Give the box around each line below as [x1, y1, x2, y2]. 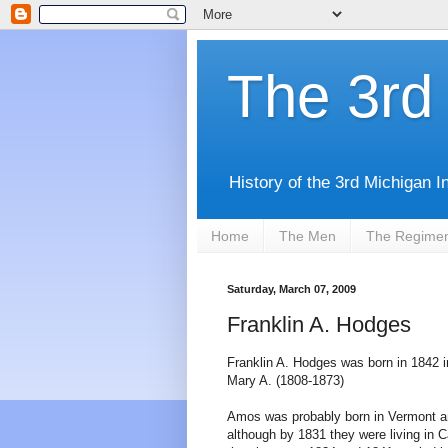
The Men [279, 227, 336, 244]
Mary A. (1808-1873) [227, 372, 344, 388]
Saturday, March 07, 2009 [227, 283, 356, 296]
